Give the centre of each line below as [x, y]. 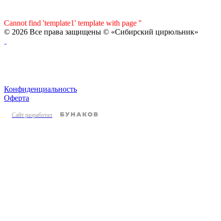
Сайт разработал [32, 115]
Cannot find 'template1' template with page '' [73, 23]
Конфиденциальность [40, 89]
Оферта [17, 98]
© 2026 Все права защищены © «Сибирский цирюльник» [101, 32]
